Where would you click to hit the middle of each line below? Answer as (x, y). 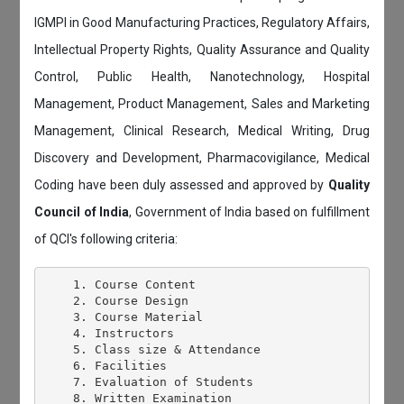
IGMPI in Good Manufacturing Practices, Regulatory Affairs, (202, 23)
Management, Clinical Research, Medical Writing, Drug (202, 131)
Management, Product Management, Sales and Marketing (202, 104)
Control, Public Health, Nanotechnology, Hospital (202, 77)
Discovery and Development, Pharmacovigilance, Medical (202, 158)
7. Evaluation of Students (148, 381)
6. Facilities (105, 365)
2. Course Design (116, 300)
